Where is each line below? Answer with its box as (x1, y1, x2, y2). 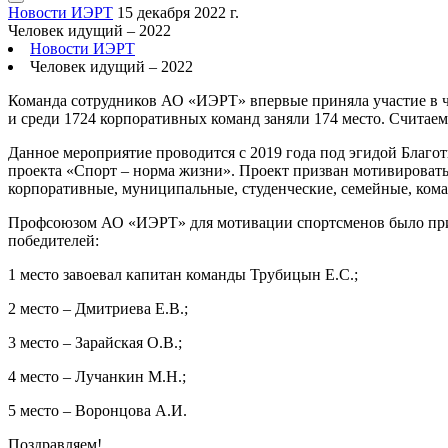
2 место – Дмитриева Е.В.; (8, 300, 188, 317)
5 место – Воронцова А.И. (8, 402, 187, 419)
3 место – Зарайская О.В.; (8, 334, 182, 351)
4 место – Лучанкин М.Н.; (8, 368, 186, 385)
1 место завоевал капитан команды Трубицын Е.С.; (8, 266, 358, 283)
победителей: (8, 232, 99, 249)
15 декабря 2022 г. (117, 4, 239, 21)
